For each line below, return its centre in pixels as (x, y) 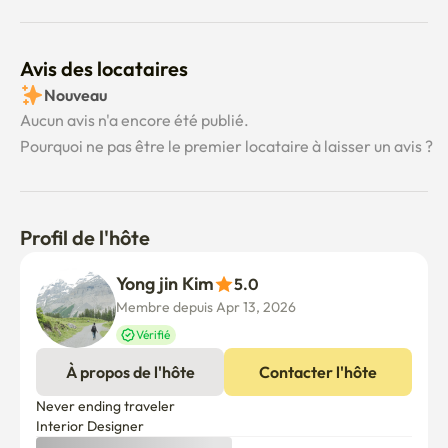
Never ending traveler (105, 406)
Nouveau (75, 95)
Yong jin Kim (165, 283)
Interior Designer (90, 426)
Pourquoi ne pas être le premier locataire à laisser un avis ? (226, 146)
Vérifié (153, 334)
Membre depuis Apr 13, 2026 (206, 307)
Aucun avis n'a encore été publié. (134, 120)
